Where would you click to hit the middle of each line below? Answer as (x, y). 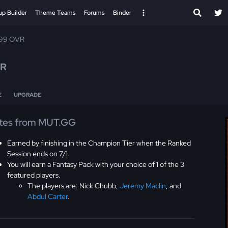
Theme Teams (55, 13)
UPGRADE (27, 95)
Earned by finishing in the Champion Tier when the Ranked (99, 143)
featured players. (34, 175)
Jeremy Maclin (143, 186)
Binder (122, 13)
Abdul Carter (48, 196)
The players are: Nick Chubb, (74, 186)
